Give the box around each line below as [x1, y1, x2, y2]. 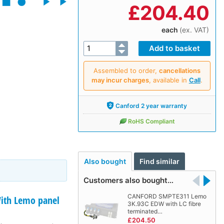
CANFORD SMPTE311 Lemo [127, 192, 206, 200]
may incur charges [91, 75, 149, 84]
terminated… [127, 207, 162, 215]
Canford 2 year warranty [115, 101, 187, 109]
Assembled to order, [93, 66, 159, 74]
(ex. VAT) [179, 25, 209, 34]
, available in [148, 75, 189, 84]
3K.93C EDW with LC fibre [127, 200, 201, 208]
